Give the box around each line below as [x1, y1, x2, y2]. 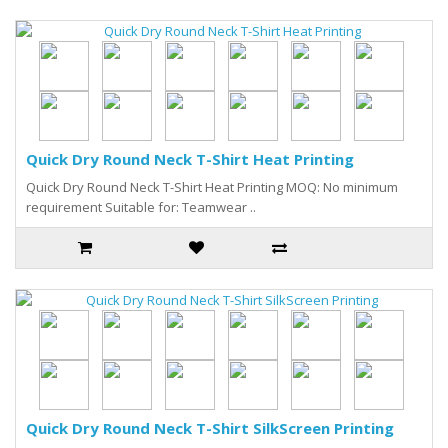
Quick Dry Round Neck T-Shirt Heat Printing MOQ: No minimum [26, 178, 398, 196]
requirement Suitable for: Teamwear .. [26, 198, 256, 216]
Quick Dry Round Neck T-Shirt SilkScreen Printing [26, 418, 394, 438]
